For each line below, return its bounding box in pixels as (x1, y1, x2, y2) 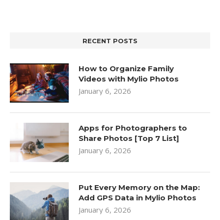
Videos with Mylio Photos (79, 74, 179, 83)
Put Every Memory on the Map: (79, 182, 200, 192)
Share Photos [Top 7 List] (79, 133, 179, 143)
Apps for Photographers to (79, 123, 187, 133)
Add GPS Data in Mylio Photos (79, 192, 196, 202)
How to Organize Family (79, 63, 174, 73)
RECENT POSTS (82, 36, 137, 45)
